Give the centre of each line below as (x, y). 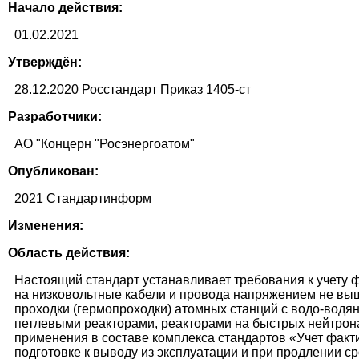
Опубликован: (53, 171)
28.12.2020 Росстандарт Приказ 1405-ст (133, 90)
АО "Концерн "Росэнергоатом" (105, 144)
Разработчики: (55, 117)
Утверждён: (45, 63)
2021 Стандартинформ (83, 199)
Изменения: (46, 226)
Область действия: (69, 253)
